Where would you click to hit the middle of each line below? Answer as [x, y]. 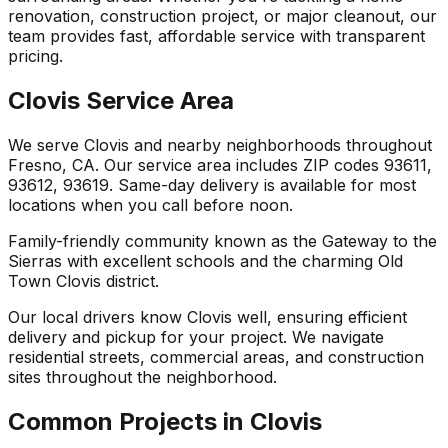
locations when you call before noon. [150, 205]
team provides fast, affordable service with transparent [216, 36]
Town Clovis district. [83, 281]
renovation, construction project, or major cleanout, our [222, 16]
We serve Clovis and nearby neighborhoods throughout [220, 145]
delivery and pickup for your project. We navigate [196, 337]
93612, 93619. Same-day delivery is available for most [212, 185]
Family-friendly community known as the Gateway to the [222, 241]
